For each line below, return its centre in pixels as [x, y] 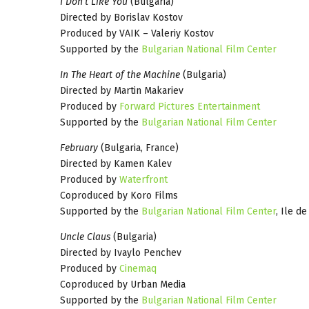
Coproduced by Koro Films [119, 195]
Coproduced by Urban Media [123, 284]
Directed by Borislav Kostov [121, 17]
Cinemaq [138, 268]
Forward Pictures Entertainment [190, 106]
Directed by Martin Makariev [122, 90]
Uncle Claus [85, 237]
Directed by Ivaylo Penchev [121, 252]
